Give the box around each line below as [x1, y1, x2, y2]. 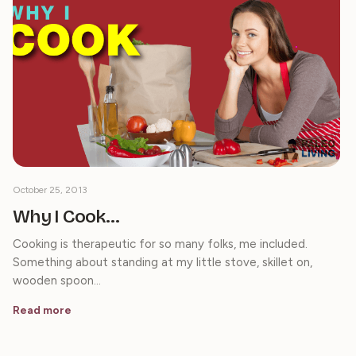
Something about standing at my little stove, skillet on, [13, 255, 312, 270]
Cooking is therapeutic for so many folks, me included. [13, 237, 308, 252]
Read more [13, 304, 72, 318]
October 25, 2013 [13, 184, 87, 196]
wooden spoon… [13, 273, 101, 288]
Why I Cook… [13, 206, 119, 228]
